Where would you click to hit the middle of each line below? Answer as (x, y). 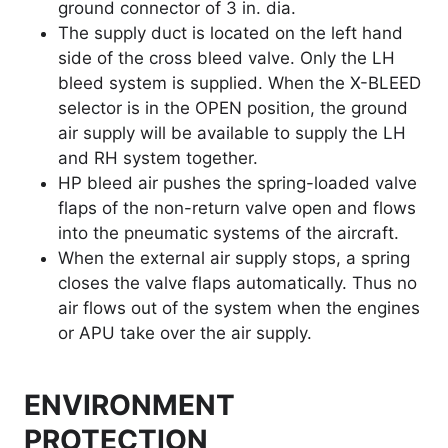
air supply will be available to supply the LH (232, 133)
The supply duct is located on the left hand (230, 33)
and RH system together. (158, 158)
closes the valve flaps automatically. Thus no (237, 283)
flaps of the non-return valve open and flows (237, 208)
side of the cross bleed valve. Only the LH (226, 58)
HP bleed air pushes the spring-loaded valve (237, 183)
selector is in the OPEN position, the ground (233, 108)
